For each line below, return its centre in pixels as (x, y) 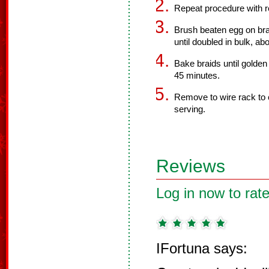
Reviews (191, 166)
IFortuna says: (202, 248)
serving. (190, 109)
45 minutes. (197, 76)
